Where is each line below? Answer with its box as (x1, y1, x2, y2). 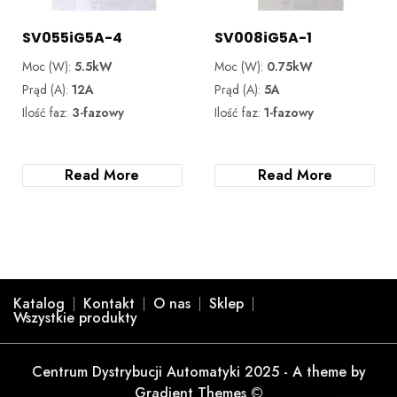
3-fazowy (72, 103, 124, 121)
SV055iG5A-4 (22, 27, 122, 48)
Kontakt (83, 292, 135, 314)
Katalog (13, 292, 65, 314)
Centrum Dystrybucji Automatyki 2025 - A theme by (31, 361, 366, 382)
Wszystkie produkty (13, 307, 137, 328)
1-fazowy (264, 103, 315, 121)
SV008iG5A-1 (214, 27, 313, 48)
